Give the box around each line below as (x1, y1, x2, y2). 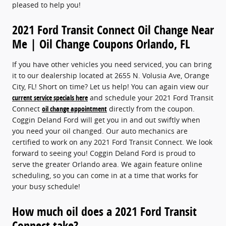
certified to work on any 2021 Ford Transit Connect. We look (12, 137, 212, 147)
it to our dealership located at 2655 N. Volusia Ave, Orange (12, 70, 209, 80)
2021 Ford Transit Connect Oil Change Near (12, 21, 214, 38)
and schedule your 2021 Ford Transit (88, 92, 213, 102)
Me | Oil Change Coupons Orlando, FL (12, 35, 190, 52)
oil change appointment (42, 103, 107, 114)
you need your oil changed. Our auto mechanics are (12, 126, 188, 136)
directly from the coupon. (107, 103, 195, 114)
